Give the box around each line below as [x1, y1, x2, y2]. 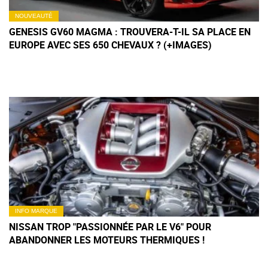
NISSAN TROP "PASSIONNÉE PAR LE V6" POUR [9, 220, 211, 234]
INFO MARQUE [15, 208, 57, 215]
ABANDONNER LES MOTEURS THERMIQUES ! [9, 233, 205, 247]
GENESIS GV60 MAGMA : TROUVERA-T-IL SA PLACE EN [9, 25, 251, 39]
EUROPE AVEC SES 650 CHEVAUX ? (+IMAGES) [9, 38, 212, 52]
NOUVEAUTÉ [15, 13, 53, 20]
